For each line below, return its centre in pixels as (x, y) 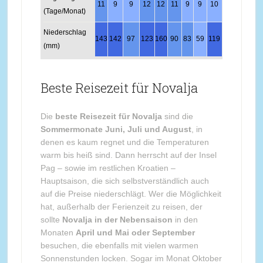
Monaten (58, 232)
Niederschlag (65, 32)
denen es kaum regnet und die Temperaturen (124, 142)
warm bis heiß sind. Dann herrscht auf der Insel (128, 155)
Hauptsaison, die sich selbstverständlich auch (124, 181)
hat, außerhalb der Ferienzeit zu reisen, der (121, 206)
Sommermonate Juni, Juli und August (116, 129)
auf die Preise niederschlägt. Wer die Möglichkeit (131, 193)
